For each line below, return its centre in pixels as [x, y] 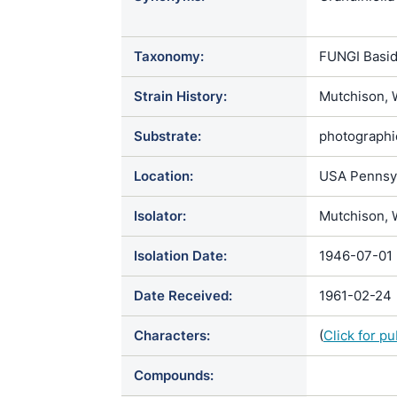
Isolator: [160, 216]
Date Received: [183, 296]
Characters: [172, 335]
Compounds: [174, 375]
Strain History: [180, 96]
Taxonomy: [169, 56]
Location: [163, 176]
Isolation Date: [180, 256]
